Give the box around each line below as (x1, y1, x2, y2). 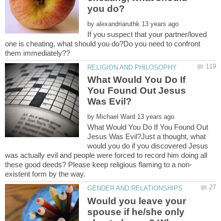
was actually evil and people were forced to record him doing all (5, 151, 207, 160)
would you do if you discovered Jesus (87, 142, 209, 150)
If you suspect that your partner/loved (87, 30, 207, 38)
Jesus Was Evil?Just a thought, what (87, 132, 206, 141)
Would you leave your (87, 195, 186, 206)
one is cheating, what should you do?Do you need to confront (5, 39, 200, 48)
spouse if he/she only (87, 206, 185, 217)
